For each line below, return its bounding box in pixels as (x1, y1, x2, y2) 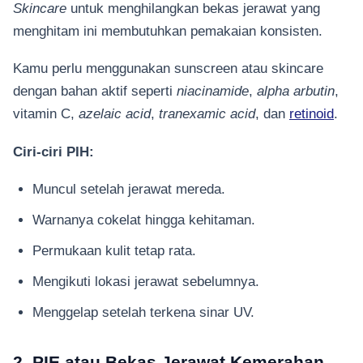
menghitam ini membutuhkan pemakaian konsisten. (13, 23, 327, 38)
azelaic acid (79, 106, 151, 122)
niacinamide (177, 83, 249, 99)
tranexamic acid (159, 106, 255, 122)
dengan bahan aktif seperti (13, 83, 177, 99)
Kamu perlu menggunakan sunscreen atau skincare (13, 61, 323, 76)
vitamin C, (13, 106, 79, 122)
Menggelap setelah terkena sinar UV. (32, 304, 254, 319)
